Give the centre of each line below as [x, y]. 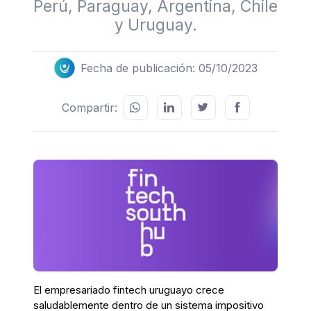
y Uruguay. [155, 25]
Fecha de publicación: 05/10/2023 [169, 68]
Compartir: [89, 108]
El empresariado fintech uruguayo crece [129, 289]
